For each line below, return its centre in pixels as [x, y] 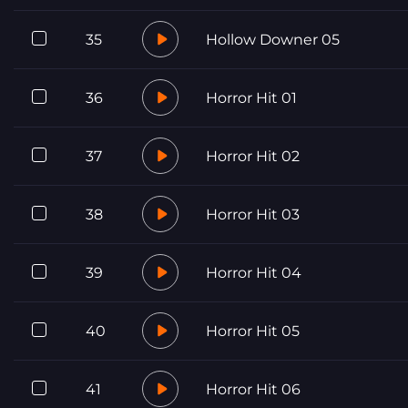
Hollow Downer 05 [273, 39]
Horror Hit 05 [253, 331]
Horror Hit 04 [254, 272]
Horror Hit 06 [253, 389]
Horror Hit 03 [253, 214]
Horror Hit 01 [251, 97]
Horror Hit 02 [253, 156]
